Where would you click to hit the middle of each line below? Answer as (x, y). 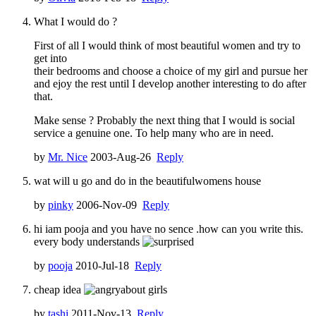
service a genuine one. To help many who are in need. (154, 133)
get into (50, 58)
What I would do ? (75, 21)
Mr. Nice (68, 157)
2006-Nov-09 (108, 205)
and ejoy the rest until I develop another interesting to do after (170, 83)
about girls (144, 289)
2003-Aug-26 (122, 157)
